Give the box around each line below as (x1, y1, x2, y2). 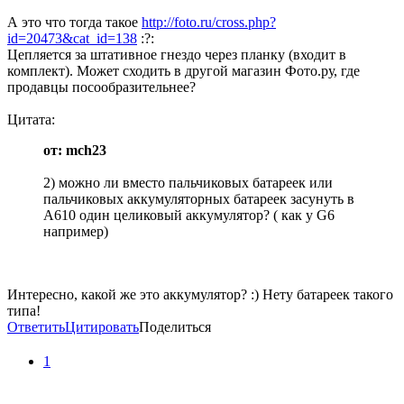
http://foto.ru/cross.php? (142, 14, 276, 31)
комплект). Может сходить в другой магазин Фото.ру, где (7, 63, 360, 79)
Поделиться (139, 319, 211, 335)
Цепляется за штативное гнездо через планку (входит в (7, 47, 346, 63)
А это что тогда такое (7, 14, 142, 31)
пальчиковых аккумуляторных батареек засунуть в (43, 191, 354, 207)
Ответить (7, 319, 65, 335)
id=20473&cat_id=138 (7, 31, 137, 47)
